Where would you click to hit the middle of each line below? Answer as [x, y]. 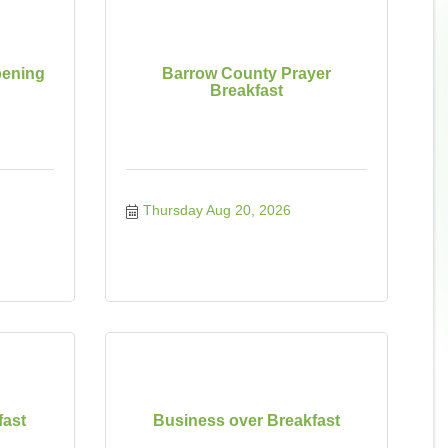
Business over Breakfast [246, 420]
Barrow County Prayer [246, 73]
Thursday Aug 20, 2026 [217, 210]
